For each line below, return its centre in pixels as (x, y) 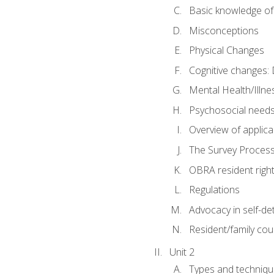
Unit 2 (182, 252)
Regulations (214, 190)
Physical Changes (226, 50)
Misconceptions (224, 30)
